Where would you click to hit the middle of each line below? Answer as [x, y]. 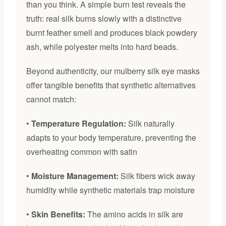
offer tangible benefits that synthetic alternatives [111, 85]
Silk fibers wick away [157, 176]
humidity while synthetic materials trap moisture [110, 190]
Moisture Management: [75, 176]
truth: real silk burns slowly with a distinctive [104, 19]
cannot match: [51, 99]
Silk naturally [150, 124]
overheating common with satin [81, 152]
